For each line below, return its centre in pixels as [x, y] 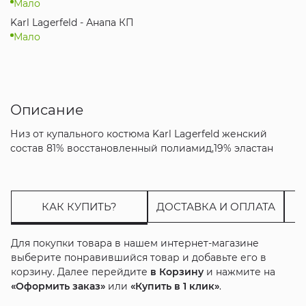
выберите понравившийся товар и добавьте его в [138, 257]
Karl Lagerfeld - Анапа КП [72, 23]
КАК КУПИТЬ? [79, 206]
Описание [46, 110]
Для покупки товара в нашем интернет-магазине [135, 243]
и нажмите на [239, 272]
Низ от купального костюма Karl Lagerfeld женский [138, 134]
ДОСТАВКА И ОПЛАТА [215, 206]
